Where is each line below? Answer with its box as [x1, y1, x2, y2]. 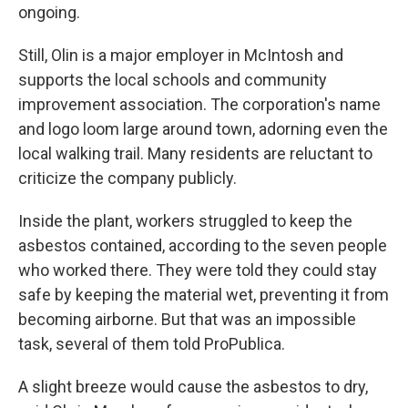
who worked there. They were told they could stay [18, 260, 377, 280]
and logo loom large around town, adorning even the [18, 119, 388, 139]
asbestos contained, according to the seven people [18, 236, 387, 256]
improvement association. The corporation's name [18, 95, 381, 115]
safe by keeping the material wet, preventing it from [18, 285, 389, 305]
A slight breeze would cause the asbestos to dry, [18, 377, 368, 397]
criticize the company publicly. [18, 168, 237, 189]
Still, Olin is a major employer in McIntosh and [18, 46, 343, 66]
